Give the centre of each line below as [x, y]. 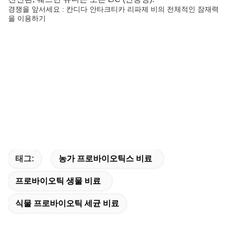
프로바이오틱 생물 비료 [58, 181]
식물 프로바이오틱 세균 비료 [67, 204]
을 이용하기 [27, 19]
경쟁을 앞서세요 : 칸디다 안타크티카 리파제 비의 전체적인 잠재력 [113, 9]
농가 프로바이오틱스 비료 [105, 159]
